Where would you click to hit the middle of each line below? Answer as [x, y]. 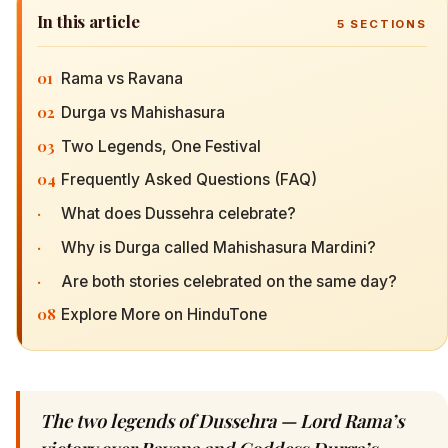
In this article [88, 21]
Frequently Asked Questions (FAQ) [189, 180]
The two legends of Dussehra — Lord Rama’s [222, 421]
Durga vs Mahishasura [143, 112]
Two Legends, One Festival [161, 146]
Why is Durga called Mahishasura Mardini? [218, 247]
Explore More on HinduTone [164, 315]
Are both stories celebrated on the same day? [229, 281]
